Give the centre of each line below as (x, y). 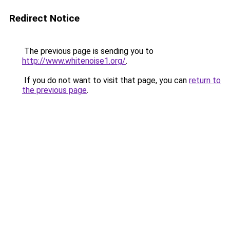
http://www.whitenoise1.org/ (74, 61)
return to (205, 80)
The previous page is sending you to (88, 51)
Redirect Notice (44, 18)
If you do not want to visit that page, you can (106, 80)
